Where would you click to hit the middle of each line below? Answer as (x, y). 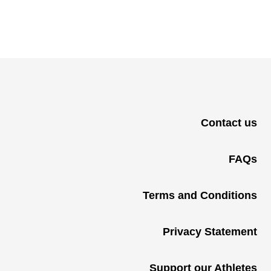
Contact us (229, 123)
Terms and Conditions (200, 195)
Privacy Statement (210, 232)
